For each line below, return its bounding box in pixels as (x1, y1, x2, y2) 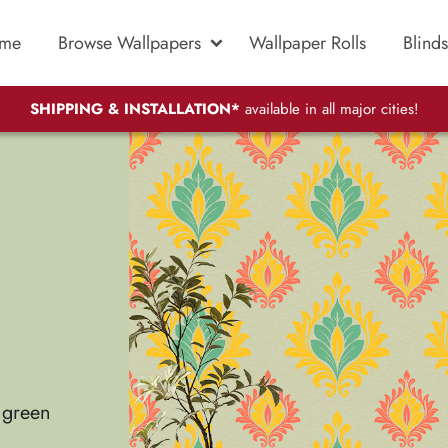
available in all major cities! (239, 98, 419, 121)
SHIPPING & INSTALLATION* (29, 98, 240, 121)
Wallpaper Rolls (249, 29, 366, 56)
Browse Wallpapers (58, 29, 201, 56)
